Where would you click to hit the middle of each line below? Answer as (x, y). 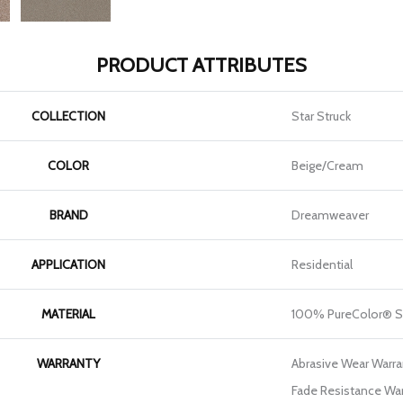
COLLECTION (68, 116)
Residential (322, 265)
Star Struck (321, 116)
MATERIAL (68, 314)
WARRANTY (68, 364)
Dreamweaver (330, 215)
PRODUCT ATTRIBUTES (201, 66)
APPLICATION (68, 265)
